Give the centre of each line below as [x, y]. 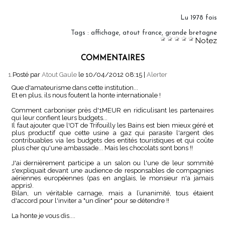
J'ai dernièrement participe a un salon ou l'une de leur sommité [113, 163]
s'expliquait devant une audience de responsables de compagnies [113, 171]
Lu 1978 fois [199, 18]
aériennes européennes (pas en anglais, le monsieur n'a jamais [113, 178]
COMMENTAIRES [113, 58]
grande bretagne [191, 33]
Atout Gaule [59, 74]
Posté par [27, 74]
